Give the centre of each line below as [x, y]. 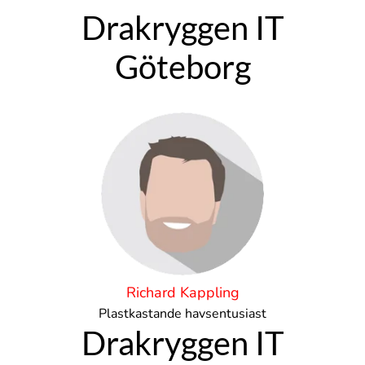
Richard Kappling [182, 292]
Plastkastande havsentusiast [182, 314]
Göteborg [182, 67]
